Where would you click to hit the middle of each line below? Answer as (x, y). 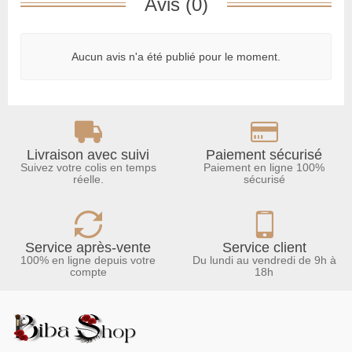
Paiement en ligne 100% (264, 167)
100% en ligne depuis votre (88, 260)
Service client (264, 247)
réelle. (88, 179)
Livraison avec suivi (88, 154)
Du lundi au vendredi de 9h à (264, 260)
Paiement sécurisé (264, 154)
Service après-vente (88, 247)
